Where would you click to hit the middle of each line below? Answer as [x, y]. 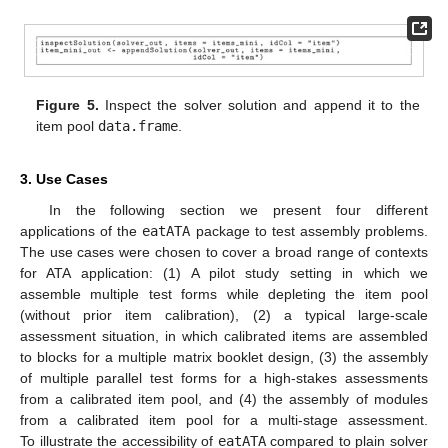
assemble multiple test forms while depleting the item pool [224, 294]
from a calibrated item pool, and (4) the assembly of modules [224, 399]
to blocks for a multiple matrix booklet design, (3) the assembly [224, 357]
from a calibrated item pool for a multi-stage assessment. [224, 420]
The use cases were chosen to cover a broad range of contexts [224, 252]
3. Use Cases [64, 179]
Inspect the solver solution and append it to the [259, 104]
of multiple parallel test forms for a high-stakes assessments [224, 378]
